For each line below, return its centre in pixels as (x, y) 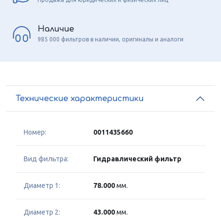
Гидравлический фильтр (137, 159)
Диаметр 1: (42, 186)
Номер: (35, 132)
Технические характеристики (80, 98)
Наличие (56, 29)
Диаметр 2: (42, 212)
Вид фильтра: (46, 159)
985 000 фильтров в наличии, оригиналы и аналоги (110, 39)
